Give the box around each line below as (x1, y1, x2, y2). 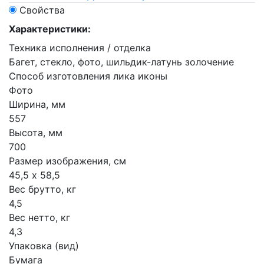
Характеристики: (9, 23, 91, 35)
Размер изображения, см (9, 155, 126, 167)
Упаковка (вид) (9, 240, 79, 252)
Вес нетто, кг (9, 212, 70, 223)
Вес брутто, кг (9, 183, 76, 195)
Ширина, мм (9, 98, 65, 110)
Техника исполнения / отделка (9, 42, 151, 54)
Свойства (19, 4, 65, 16)
